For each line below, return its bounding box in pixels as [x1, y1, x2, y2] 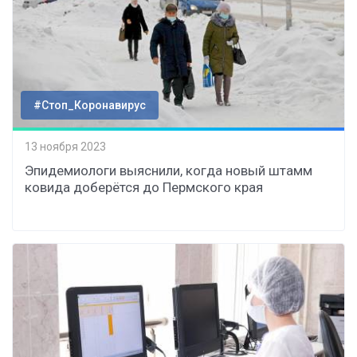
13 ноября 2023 [25, 140, 106, 154]
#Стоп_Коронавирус [33, 98, 146, 112]
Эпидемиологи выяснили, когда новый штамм [25, 162, 312, 178]
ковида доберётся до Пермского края [25, 178, 263, 195]
